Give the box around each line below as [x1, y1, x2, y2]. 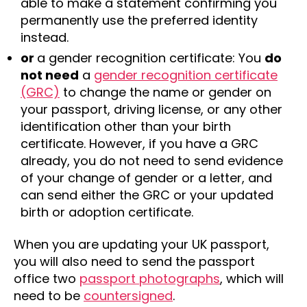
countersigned [84, 287, 173, 304]
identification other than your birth [21, 117, 231, 135]
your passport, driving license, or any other [21, 100, 282, 118]
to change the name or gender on [60, 83, 271, 101]
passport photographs [79, 270, 220, 287]
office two [14, 270, 79, 287]
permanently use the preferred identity [21, 11, 258, 29]
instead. [21, 28, 69, 46]
